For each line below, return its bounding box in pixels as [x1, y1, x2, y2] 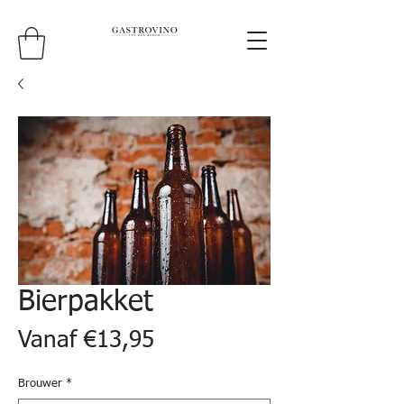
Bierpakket [18, 287, 153, 317]
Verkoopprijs [153, 327, 280, 352]
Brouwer [18, 377, 62, 390]
